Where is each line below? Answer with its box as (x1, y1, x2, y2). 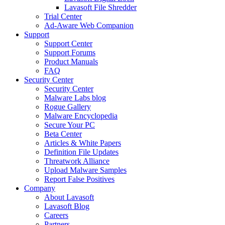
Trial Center (44, 12, 82, 21)
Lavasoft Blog (44, 202, 89, 210)
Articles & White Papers (44, 139, 121, 147)
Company (24, 184, 55, 192)
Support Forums (44, 48, 95, 57)
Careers (44, 211, 68, 219)
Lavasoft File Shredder (64, 3, 137, 12)
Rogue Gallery (44, 102, 91, 111)
